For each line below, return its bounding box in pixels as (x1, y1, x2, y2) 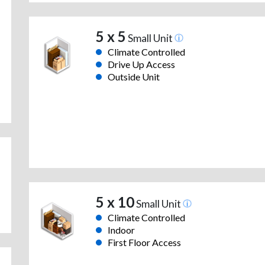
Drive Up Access (107, 59, 175, 70)
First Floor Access (107, 237, 181, 248)
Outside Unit (107, 71, 160, 83)
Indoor (107, 224, 135, 236)
